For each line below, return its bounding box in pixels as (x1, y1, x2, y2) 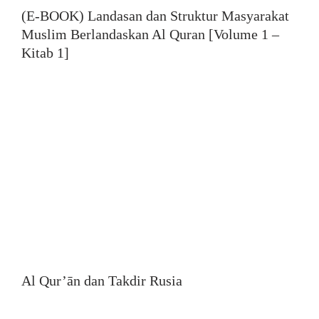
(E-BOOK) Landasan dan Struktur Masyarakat (21, 7, 289, 23)
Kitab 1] (21, 44, 69, 61)
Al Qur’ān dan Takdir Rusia (21, 273, 182, 289)
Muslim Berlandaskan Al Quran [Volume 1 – (21, 26, 279, 42)
